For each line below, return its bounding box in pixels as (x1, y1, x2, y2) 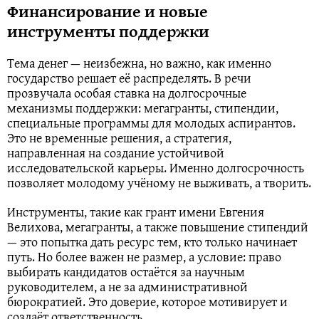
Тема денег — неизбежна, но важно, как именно (7, 53, 271, 73)
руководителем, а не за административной (7, 277, 248, 297)
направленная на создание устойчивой (7, 143, 224, 163)
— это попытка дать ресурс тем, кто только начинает (7, 232, 297, 252)
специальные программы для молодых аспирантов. (7, 113, 296, 133)
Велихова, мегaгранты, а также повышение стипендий (7, 217, 308, 237)
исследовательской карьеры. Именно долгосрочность (7, 158, 304, 178)
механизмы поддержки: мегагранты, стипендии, (7, 98, 278, 118)
